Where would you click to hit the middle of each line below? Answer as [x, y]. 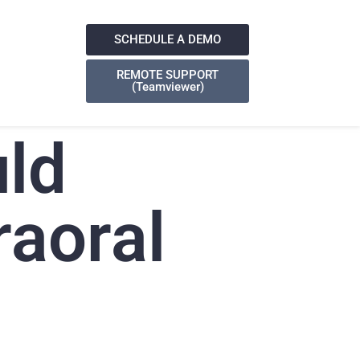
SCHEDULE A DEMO [168, 39]
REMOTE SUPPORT [168, 74]
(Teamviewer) [168, 86]
